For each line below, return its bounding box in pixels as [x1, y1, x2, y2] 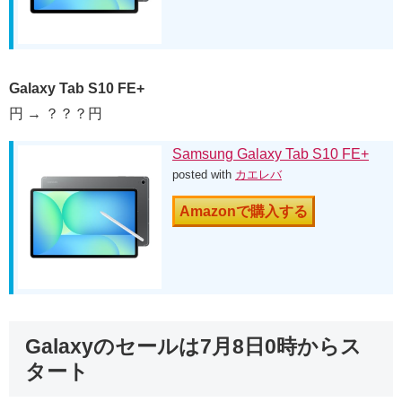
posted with [172, 167, 235, 181]
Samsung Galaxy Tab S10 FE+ [172, 145, 369, 162]
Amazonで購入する [179, 203, 308, 219]
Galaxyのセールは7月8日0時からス [25, 334, 363, 358]
